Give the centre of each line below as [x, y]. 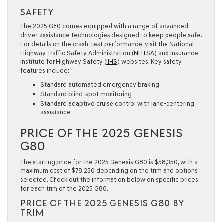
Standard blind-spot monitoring [86, 94]
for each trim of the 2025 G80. [64, 188]
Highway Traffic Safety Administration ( [77, 53]
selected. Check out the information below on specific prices [109, 179]
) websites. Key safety [150, 61]
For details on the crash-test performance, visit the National [107, 44]
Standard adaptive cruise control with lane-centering [117, 103]
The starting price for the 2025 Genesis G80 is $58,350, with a [109, 162]
